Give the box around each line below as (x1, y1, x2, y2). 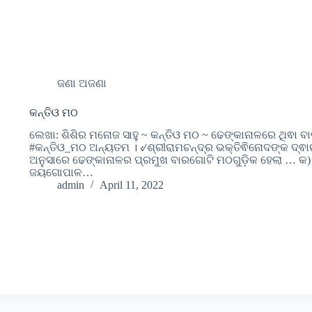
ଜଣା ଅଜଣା (56, 77, 107, 89)
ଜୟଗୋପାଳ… (29, 166, 93, 179)
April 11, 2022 (99, 179, 164, 192)
